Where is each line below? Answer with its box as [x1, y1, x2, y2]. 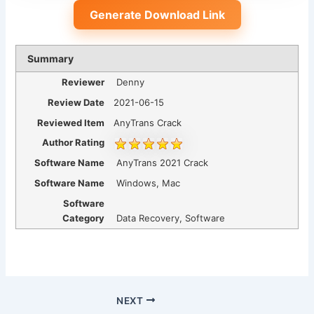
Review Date [48, 96, 105, 108]
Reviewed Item [37, 116, 105, 128]
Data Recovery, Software [116, 212, 226, 224]
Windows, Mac [116, 177, 181, 189]
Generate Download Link [89, 8, 225, 22]
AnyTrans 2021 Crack [116, 157, 209, 169]
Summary [27, 53, 74, 65]
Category [62, 212, 105, 224]
